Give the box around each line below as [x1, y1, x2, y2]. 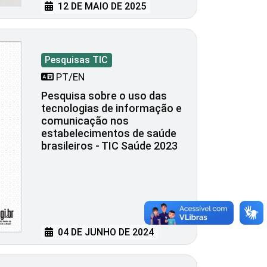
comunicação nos [41, 114, 129, 127]
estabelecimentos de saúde [41, 126, 176, 139]
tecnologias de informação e [41, 101, 182, 114]
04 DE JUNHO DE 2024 [55, 226, 154, 238]
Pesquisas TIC [45, 54, 108, 66]
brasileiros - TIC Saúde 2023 [41, 139, 178, 152]
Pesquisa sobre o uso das [41, 89, 167, 102]
